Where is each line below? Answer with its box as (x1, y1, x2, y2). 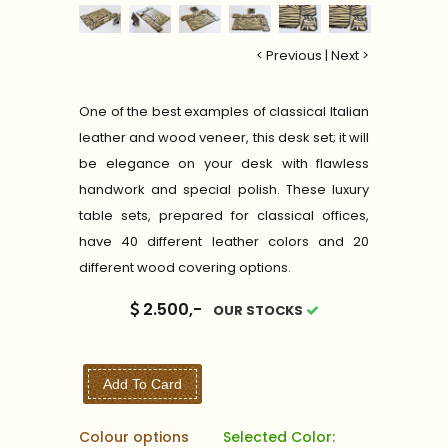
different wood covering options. (79, 257, 291, 277)
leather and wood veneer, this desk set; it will (79, 127, 369, 147)
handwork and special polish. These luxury (79, 179, 369, 199)
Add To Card (103, 375, 183, 392)
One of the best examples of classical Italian (79, 101, 369, 121)
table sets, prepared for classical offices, (79, 205, 369, 225)
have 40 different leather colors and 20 (79, 231, 369, 251)
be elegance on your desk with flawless (79, 153, 369, 173)
